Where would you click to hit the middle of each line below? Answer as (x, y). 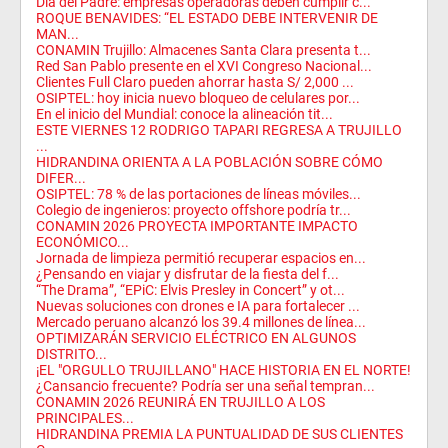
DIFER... (61, 177)
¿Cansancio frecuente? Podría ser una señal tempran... (205, 385)
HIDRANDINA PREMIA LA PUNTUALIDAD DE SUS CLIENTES (219, 433)
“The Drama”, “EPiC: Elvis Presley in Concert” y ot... (190, 289)
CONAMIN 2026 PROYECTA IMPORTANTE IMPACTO (197, 225)
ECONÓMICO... (82, 241)
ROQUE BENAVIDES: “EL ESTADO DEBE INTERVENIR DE (207, 17)
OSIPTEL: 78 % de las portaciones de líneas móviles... (198, 193)
